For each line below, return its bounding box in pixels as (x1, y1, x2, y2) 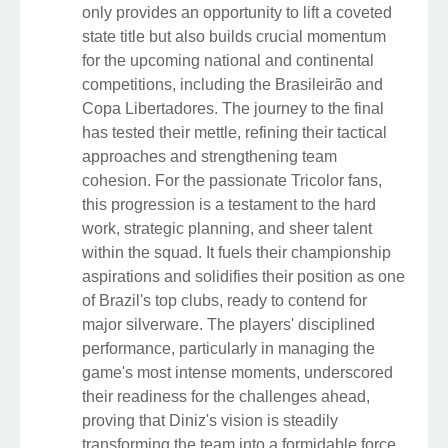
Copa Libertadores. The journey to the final (82, 99, 384, 117)
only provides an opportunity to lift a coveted (82, 3, 392, 21)
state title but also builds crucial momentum (82, 27, 386, 45)
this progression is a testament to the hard (82, 195, 376, 213)
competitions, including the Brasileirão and (82, 75, 383, 93)
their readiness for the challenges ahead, (82, 387, 370, 405)
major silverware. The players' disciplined (82, 315, 375, 333)
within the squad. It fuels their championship (82, 243, 391, 261)
